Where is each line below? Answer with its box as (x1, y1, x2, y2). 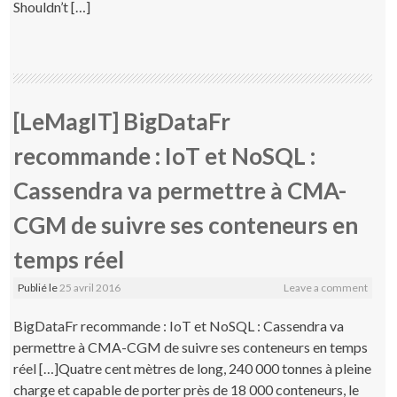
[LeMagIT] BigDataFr (13, 106, 231, 136)
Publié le (18, 280, 60, 294)
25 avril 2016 (59, 280, 121, 294)
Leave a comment (283, 280, 368, 294)
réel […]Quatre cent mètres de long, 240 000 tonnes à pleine (13, 359, 372, 377)
